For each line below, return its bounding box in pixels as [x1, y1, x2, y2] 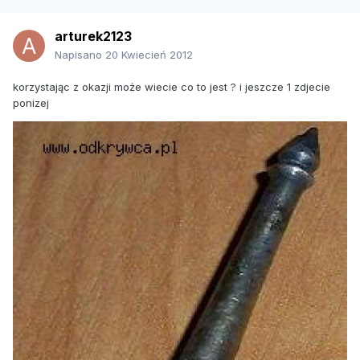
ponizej [13, 96, 49, 110]
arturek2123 [55, 28, 132, 45]
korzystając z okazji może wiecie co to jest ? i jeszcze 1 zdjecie [13, 80, 330, 94]
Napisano [55, 48, 105, 62]
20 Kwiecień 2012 [105, 48, 193, 62]
